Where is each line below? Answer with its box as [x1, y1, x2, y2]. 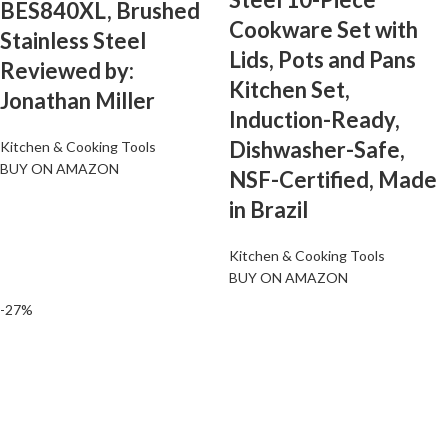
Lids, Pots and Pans [229, 45, 416, 73]
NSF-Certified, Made [229, 165, 437, 193]
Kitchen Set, [229, 75, 350, 103]
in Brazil [229, 195, 308, 223]
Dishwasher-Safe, [229, 135, 405, 163]
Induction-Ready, [229, 105, 400, 133]
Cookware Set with [229, 15, 418, 43]
